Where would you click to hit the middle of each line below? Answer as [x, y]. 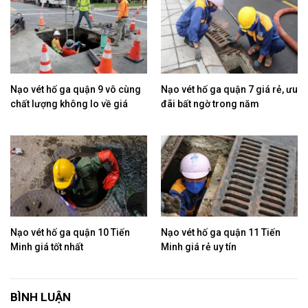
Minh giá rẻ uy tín [199, 247]
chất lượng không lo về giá [69, 103]
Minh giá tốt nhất [47, 247]
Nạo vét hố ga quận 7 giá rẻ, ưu [229, 89]
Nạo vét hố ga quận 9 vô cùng [76, 89]
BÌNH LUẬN [41, 297]
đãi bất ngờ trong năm [210, 103]
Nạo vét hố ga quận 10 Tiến [70, 233]
